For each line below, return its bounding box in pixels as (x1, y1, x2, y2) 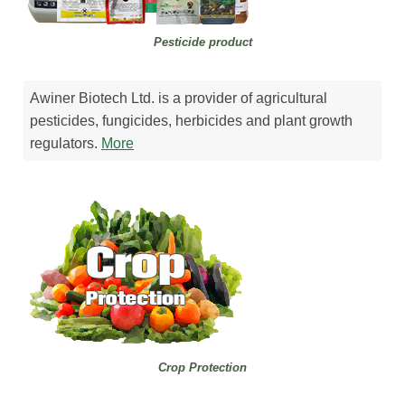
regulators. (30, 136, 102, 152)
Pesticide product (153, 35, 252, 50)
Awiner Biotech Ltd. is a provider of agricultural (30, 90, 328, 107)
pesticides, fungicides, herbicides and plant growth (30, 113, 353, 129)
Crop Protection (158, 360, 247, 374)
